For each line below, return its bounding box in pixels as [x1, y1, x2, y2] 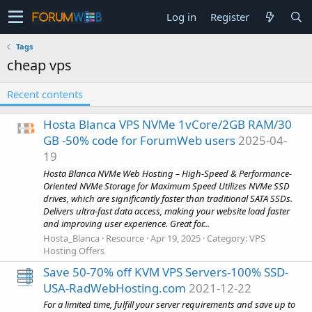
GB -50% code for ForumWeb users [43, 132, 235, 149]
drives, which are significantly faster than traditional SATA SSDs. [43, 192, 292, 205]
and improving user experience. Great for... [43, 217, 210, 230]
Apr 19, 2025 [150, 231, 201, 244]
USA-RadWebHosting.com [43, 280, 186, 297]
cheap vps [7, 56, 72, 75]
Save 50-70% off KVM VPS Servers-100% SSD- [43, 264, 288, 281]
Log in [166, 10, 196, 24]
